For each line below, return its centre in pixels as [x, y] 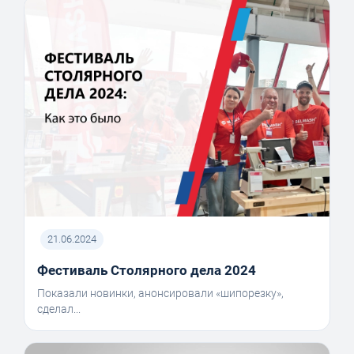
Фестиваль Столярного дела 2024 [147, 270]
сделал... [59, 309]
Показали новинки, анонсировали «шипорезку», [160, 293]
